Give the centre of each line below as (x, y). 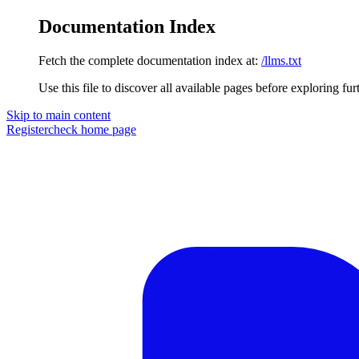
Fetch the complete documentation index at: (148, 60)
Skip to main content (58, 115)
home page (107, 129)
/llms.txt (281, 60)
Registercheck (42, 129)
